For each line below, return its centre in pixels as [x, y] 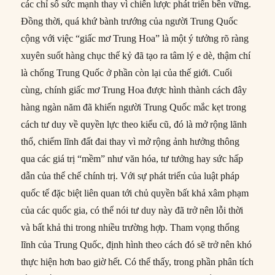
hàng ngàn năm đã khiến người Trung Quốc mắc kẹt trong [134, 107]
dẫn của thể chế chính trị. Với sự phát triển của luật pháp [130, 176]
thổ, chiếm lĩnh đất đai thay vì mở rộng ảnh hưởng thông [130, 142]
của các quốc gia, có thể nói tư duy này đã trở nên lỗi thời [132, 211]
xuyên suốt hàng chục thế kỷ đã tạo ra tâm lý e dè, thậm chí [136, 56]
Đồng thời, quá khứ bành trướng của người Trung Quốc [130, 21]
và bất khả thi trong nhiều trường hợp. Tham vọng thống [130, 228]
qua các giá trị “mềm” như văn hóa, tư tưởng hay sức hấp [132, 159]
